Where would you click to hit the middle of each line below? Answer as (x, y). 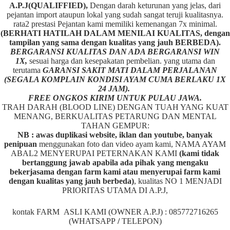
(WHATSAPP (93, 221)
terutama (28, 70)
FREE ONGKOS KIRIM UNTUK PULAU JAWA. (115, 98)
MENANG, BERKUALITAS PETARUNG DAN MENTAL (115, 117)
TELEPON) (141, 221)
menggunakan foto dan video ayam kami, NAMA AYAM (131, 144)
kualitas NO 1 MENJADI (179, 181)
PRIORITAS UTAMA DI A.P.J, (115, 190)
